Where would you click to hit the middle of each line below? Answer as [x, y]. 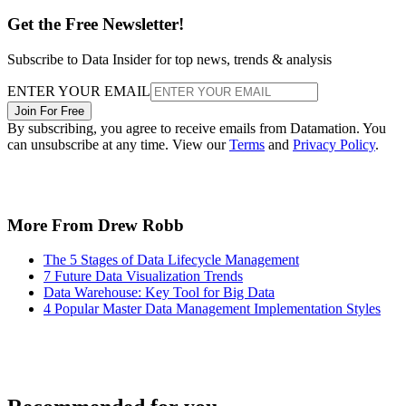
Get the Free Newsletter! [96, 24]
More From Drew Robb [96, 225]
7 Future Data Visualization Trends [143, 276]
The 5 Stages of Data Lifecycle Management [171, 260]
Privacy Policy [334, 144]
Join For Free [49, 111]
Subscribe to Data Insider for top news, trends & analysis [169, 59]
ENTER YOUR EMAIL [79, 91]
